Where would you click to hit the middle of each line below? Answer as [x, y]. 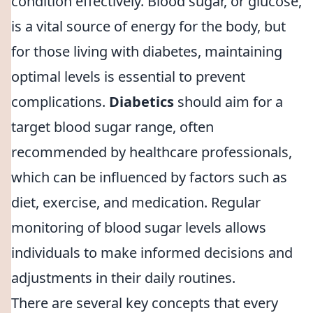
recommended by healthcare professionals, [152, 152]
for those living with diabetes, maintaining [147, 51]
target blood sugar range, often [112, 127]
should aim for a [228, 102]
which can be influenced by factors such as [149, 177]
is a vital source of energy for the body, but [148, 26]
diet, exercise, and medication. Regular [136, 202]
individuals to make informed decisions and [152, 253]
